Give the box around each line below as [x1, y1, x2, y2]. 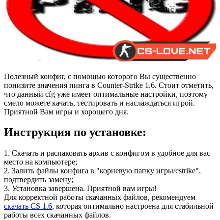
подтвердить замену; [4, 175, 73, 184]
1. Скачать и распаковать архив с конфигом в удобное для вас [4, 149, 210, 158]
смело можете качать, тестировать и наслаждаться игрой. [4, 98, 195, 107]
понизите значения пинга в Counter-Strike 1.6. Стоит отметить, [4, 81, 214, 89]
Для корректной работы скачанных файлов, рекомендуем [4, 193, 195, 202]
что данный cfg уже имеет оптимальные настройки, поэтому [4, 89, 208, 98]
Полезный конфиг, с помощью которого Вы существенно [4, 72, 196, 81]
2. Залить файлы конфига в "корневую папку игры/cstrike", [4, 166, 201, 175]
